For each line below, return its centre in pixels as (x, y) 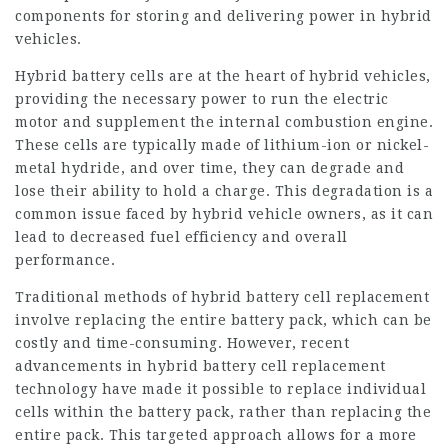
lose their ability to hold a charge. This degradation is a (224, 191)
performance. (65, 260)
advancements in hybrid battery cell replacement (200, 366)
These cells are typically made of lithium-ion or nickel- (222, 145)
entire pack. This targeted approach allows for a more (216, 435)
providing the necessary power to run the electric (202, 99)
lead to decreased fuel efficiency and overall (181, 237)
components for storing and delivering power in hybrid (223, 16)
